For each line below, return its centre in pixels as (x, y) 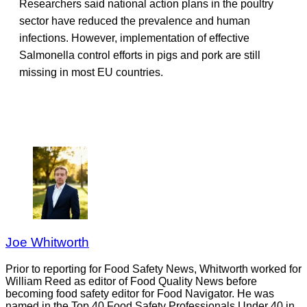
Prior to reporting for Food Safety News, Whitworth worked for (153, 269)
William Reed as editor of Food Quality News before (131, 281)
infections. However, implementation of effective (134, 38)
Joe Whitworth (47, 243)
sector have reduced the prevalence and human (135, 21)
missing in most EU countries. (91, 72)
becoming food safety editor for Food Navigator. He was (140, 293)
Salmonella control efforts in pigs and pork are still (140, 55)
